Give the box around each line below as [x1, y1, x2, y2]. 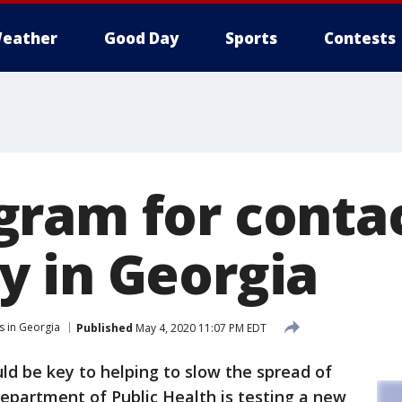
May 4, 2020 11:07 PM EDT [133, 319, 267, 336]
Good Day [104, 28, 179, 48]
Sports [225, 28, 277, 48]
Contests [324, 28, 396, 48]
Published [76, 319, 133, 336]
